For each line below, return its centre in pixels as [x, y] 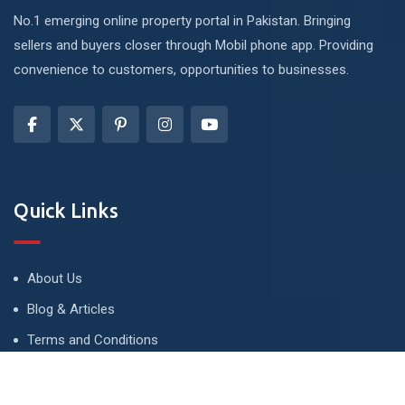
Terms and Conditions [93, 339]
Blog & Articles [71, 309]
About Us [55, 278]
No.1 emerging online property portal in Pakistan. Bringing [182, 20]
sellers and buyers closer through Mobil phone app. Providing [193, 45]
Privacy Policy [68, 370]
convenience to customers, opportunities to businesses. [181, 69]
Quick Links [66, 210]
